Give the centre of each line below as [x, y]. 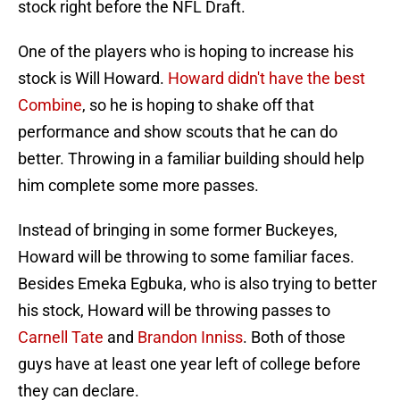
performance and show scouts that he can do [178, 132]
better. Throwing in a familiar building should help [191, 159]
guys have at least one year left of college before [189, 364]
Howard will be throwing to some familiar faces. [186, 257]
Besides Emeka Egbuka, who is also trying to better [197, 284]
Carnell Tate [61, 337]
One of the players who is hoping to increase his [186, 52]
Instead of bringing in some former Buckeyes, [178, 230]
